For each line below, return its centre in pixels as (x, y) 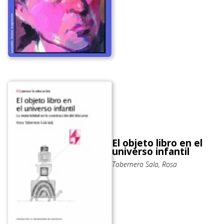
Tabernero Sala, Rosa (144, 164)
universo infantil (151, 152)
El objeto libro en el (157, 143)
